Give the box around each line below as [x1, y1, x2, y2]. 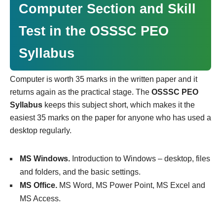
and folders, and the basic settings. [20, 167, 141, 176]
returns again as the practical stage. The [10, 87, 151, 96]
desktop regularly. [10, 126, 72, 135]
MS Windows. [20, 154, 70, 163]
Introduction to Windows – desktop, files [70, 154, 210, 163]
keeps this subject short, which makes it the [42, 100, 195, 109]
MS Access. [20, 194, 61, 203]
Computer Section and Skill [19, 1, 196, 16]
